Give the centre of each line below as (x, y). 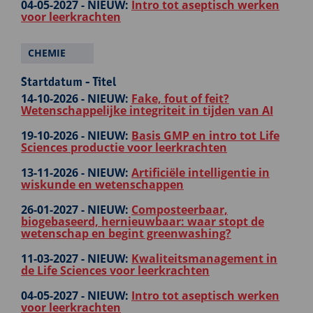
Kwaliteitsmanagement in (204, 259)
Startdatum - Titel (68, 82)
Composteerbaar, (180, 210)
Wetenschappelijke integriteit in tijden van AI (147, 110)
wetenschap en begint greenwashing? (126, 233)
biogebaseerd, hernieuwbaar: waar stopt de (143, 221)
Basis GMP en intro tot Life (205, 136)
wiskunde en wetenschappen (102, 184)
